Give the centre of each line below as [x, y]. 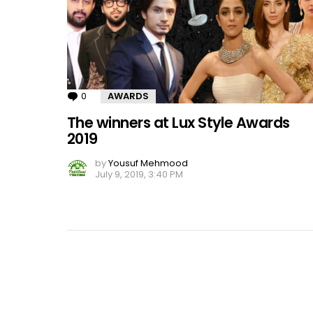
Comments [115, 96]
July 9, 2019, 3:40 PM [139, 174]
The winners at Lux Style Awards [179, 122]
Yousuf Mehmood [148, 163]
